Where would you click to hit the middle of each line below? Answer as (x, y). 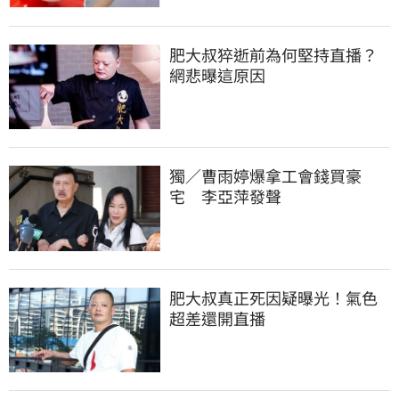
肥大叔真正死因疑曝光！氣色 (273, 297)
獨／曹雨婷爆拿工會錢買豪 (265, 176)
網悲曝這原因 (217, 74)
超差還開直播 (217, 318)
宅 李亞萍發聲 (225, 196)
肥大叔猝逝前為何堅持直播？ (273, 54)
